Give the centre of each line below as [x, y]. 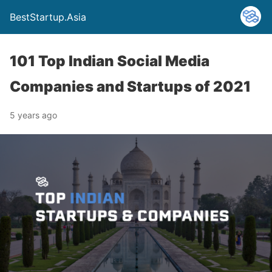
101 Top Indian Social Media [110, 61]
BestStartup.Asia [48, 17]
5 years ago [33, 115]
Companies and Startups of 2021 [130, 87]
